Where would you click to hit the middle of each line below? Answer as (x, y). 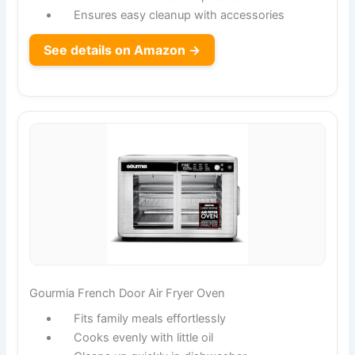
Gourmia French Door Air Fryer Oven (128, 293)
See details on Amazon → (122, 50)
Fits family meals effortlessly (149, 318)
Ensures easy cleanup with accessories (179, 15)
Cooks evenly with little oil (143, 337)
